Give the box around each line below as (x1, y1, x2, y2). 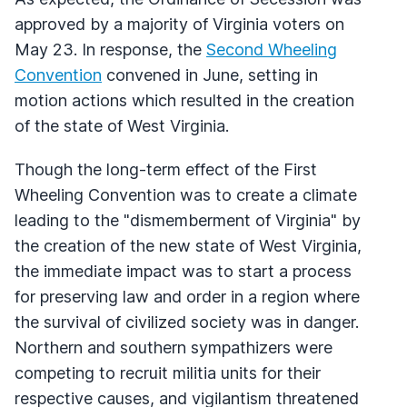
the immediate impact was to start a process (15, 261, 352, 281)
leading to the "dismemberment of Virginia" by (15, 210, 361, 230)
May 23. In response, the (15, 39, 206, 59)
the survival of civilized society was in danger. (15, 312, 359, 332)
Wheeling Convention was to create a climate (15, 184, 357, 204)
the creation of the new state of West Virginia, (15, 235, 362, 255)
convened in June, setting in (102, 65, 318, 84)
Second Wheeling (206, 39, 337, 59)
